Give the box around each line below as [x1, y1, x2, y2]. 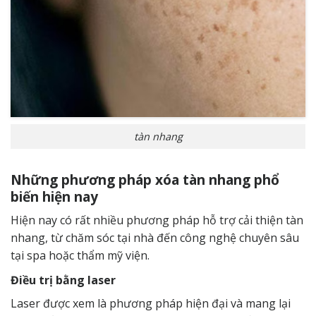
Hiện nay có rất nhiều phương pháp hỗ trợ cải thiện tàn [11, 212, 303, 229]
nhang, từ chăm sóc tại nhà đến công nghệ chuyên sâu [11, 230, 299, 246]
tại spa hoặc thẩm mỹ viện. [11, 248, 150, 264]
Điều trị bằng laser [11, 272, 116, 288]
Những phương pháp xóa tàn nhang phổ [11, 169, 279, 189]
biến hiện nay [11, 186, 98, 206]
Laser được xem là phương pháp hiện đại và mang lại [11, 296, 291, 312]
